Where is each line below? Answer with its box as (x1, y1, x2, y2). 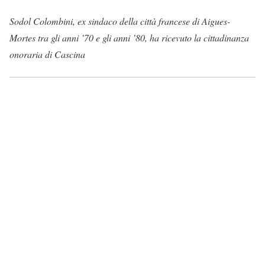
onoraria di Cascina (9, 48, 85, 61)
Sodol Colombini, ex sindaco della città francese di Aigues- (9, 15, 230, 28)
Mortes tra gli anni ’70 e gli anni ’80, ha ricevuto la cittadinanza (9, 31, 249, 44)
